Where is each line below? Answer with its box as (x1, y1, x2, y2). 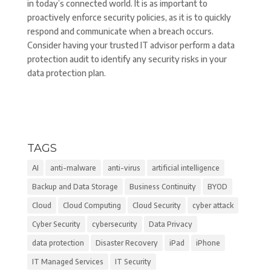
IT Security (114, 257, 151, 266)
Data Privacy (148, 220, 192, 229)
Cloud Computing (62, 201, 121, 210)
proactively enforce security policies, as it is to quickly (27, 12, 231, 22)
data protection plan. (27, 68, 106, 78)
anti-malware (50, 163, 96, 172)
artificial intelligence (151, 163, 220, 172)
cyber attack (192, 201, 233, 210)
